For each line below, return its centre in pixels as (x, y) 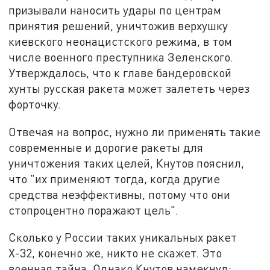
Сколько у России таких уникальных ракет (123, 237)
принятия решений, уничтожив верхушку (118, 26)
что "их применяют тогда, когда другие (115, 178)
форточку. (35, 104)
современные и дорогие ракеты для (106, 147)
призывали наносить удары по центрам (115, 10)
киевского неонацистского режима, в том (121, 42)
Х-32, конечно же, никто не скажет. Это (115, 253)
